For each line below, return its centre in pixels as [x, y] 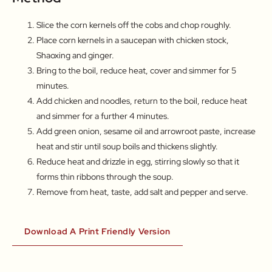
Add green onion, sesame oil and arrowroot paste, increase [146, 131]
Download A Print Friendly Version [97, 231]
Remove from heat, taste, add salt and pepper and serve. [142, 192]
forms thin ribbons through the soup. [105, 176]
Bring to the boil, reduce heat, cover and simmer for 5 [136, 70]
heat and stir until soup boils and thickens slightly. [127, 146]
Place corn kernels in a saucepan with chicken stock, [133, 40]
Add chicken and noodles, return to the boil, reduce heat [142, 100]
